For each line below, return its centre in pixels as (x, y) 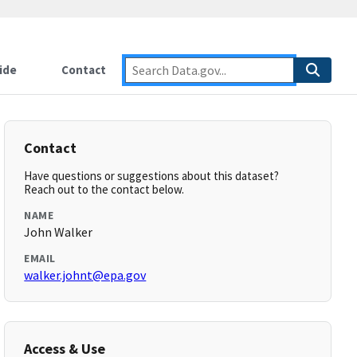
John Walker (59, 232)
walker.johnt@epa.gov (85, 275)
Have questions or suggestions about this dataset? (152, 176)
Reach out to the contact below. (104, 189)
